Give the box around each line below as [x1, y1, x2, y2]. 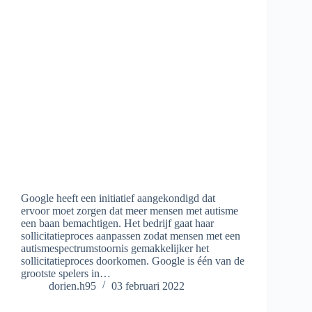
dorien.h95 [49, 279, 96, 292]
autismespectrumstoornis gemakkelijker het [21, 242, 209, 254]
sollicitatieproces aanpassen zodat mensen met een [21, 229, 240, 242]
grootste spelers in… [21, 267, 111, 279]
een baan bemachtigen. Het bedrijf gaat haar [21, 217, 214, 229]
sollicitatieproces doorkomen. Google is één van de [21, 254, 244, 267]
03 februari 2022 [111, 279, 185, 292]
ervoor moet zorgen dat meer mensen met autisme [21, 204, 238, 217]
